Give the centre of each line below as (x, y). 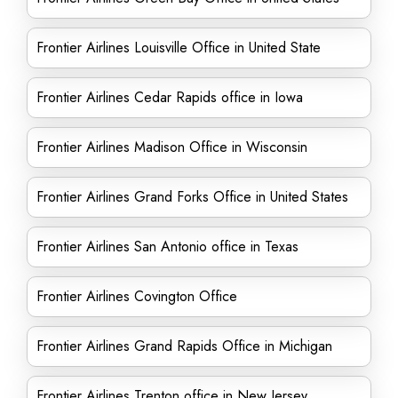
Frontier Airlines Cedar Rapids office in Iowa (170, 97)
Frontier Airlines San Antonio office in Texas (167, 247)
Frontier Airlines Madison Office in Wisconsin (172, 147)
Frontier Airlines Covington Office (137, 296)
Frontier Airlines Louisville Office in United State (179, 48)
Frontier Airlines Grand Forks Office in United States (192, 197)
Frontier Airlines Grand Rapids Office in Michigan (184, 346)
